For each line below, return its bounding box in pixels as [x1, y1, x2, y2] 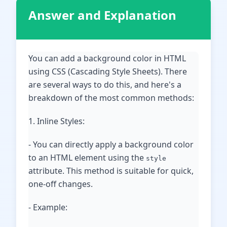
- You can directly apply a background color [28, 139, 194, 150]
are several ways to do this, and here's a [28, 79, 181, 90]
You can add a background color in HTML [28, 53, 186, 64]
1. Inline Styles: [28, 116, 85, 127]
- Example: [28, 202, 67, 213]
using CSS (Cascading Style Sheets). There [28, 66, 187, 77]
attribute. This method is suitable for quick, [28, 165, 194, 176]
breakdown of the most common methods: [28, 92, 194, 103]
